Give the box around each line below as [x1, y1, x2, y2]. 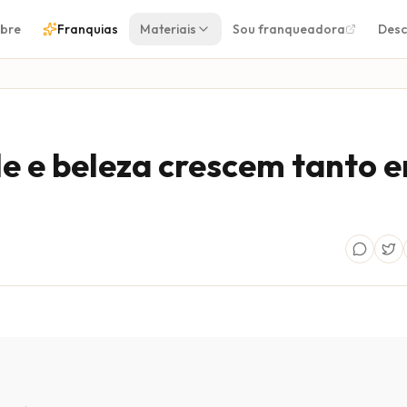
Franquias [57, 21, 119, 37]
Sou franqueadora [233, 21, 346, 37]
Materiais [140, 21, 197, 37]
